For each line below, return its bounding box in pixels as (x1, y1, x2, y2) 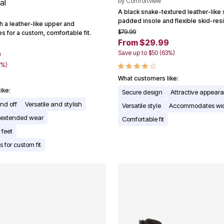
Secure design (122, 87, 162, 96)
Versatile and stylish (25, 99, 82, 108)
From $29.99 (118, 37, 169, 47)
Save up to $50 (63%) (118, 48, 175, 56)
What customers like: (118, 74, 178, 82)
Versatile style (122, 101, 161, 109)
